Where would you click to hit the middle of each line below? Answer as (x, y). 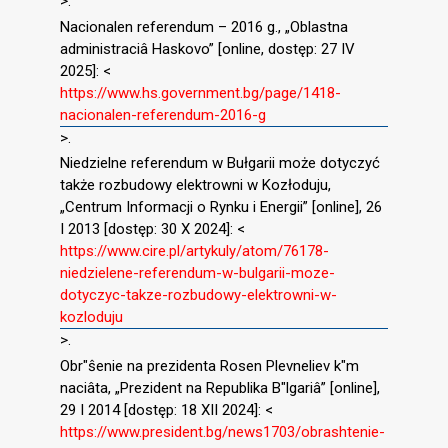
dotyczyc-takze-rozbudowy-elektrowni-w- (198, 295)
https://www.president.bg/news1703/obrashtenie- (222, 432)
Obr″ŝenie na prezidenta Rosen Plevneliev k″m (209, 366)
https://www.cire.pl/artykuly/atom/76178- (194, 251)
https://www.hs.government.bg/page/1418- (200, 92)
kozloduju (91, 317)
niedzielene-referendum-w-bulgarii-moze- (197, 273)
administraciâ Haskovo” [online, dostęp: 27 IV (207, 48)
